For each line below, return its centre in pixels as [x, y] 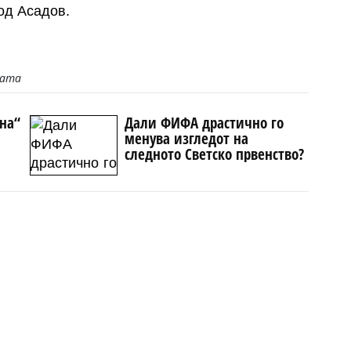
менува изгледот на [187, 138]
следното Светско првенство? [215, 154]
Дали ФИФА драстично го [204, 122]
